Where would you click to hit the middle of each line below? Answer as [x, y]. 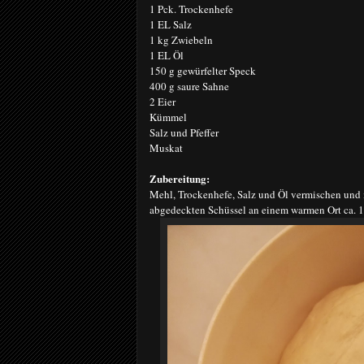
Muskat [166, 148]
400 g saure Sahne [189, 86]
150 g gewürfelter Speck [203, 71]
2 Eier [162, 102]
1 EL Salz [171, 24]
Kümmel [168, 117]
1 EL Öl [167, 55]
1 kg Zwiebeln [181, 40]
